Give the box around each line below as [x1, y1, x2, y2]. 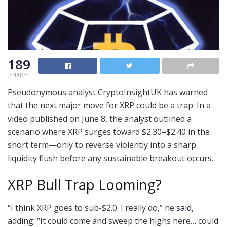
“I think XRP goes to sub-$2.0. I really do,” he [8, 202, 176, 213]
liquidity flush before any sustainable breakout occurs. [8, 152, 213, 164]
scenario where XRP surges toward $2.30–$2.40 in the [8, 126, 210, 137]
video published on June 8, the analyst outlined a [8, 112, 192, 124]
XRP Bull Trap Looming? [8, 175, 162, 195]
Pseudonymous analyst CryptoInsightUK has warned [8, 86, 208, 98]
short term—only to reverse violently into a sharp [8, 139, 196, 150]
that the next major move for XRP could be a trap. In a [8, 99, 211, 111]
